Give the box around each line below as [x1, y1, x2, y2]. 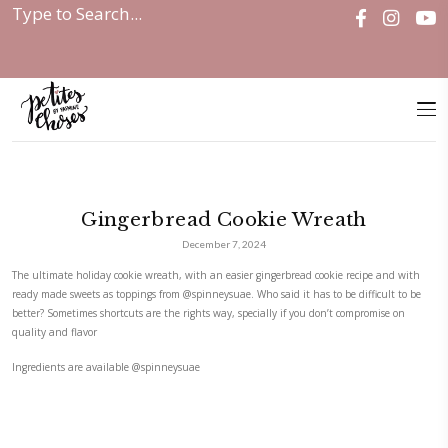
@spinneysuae [234, 367, 322, 386]
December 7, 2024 [233, 305, 342, 321]
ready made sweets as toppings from [14, 367, 235, 386]
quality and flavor [14, 416, 124, 435]
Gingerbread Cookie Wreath [87, 14, 238, 30]
